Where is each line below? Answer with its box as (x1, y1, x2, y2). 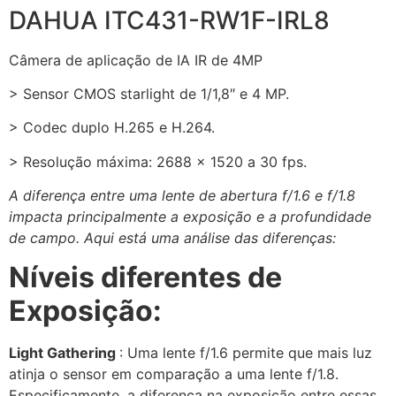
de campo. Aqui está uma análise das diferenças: (9, 229, 336, 247)
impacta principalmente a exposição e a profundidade (9, 208, 371, 226)
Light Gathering (9, 344, 119, 362)
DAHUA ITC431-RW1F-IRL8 (9, 4, 330, 35)
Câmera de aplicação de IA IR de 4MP (9, 50, 263, 69)
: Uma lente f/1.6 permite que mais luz (119, 344, 372, 362)
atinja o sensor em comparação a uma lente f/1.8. (9, 365, 339, 384)
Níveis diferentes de (9, 260, 282, 295)
